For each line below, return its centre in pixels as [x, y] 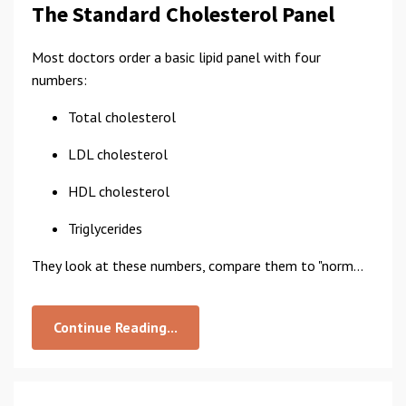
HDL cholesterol [119, 191]
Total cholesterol [122, 117]
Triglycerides [105, 228]
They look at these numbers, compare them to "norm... [198, 266]
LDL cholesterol [118, 154]
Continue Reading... [116, 327]
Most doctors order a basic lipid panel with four [176, 57]
